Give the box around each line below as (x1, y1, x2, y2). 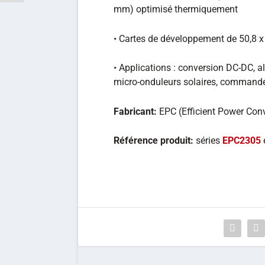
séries (196, 135, 222, 147)
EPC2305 (222, 135, 263, 147)
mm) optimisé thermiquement (114, 3, 238, 15)
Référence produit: (114, 135, 196, 147)
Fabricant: (114, 105, 159, 117)
